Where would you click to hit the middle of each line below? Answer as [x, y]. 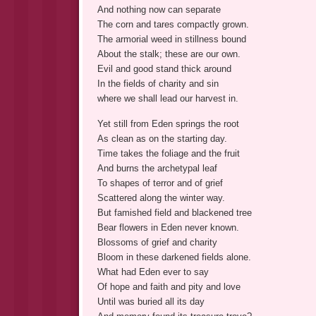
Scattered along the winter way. [161, 198]
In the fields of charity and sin [158, 84]
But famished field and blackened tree [174, 213]
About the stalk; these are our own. [169, 54]
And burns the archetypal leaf [157, 169]
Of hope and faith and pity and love [169, 287]
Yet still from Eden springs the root [168, 124]
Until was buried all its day [151, 302]
